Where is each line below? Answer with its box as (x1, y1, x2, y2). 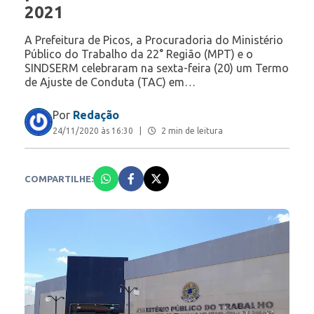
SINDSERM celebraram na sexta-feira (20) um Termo (25, 62, 289, 75)
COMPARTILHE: (25, 174, 93, 184)
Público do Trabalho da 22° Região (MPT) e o (25, 48, 253, 61)
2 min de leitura (159, 126, 223, 136)
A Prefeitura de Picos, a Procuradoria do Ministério (25, 34, 283, 47)
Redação (73, 109, 119, 122)
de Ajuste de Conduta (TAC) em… (25, 76, 196, 89)
